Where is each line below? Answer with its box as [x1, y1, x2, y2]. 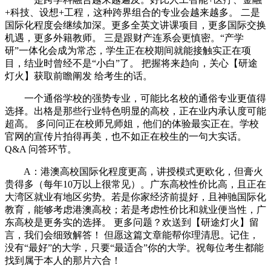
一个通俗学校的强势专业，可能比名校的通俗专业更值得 [5, 93, 266, 103]
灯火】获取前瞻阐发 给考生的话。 [5, 70, 152, 81]
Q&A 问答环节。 [5, 143, 77, 154]
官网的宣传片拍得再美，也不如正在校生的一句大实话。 [5, 131, 247, 142]
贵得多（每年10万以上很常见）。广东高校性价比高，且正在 [5, 178, 266, 189]
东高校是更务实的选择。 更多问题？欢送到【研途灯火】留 [5, 217, 259, 227]
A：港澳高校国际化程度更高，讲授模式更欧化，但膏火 [5, 166, 263, 177]
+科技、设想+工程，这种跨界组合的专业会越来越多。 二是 [5, 7, 260, 18]
